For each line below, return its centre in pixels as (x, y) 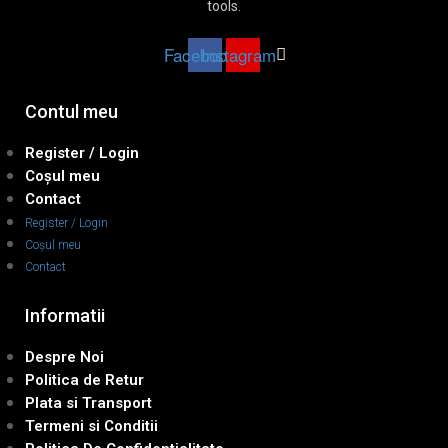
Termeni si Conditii (91, 425)
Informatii (65, 315)
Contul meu (71, 111)
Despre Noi (64, 356)
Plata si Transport (88, 402)
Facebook (200, 54)
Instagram (238, 54)
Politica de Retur (84, 379)
